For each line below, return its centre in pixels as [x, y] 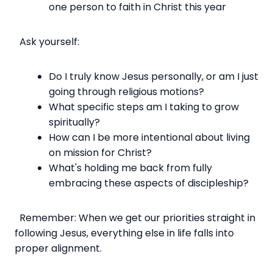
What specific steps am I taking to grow [144, 107]
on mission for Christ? [100, 153]
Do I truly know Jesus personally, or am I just [154, 77]
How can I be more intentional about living [149, 138]
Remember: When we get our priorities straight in [135, 218]
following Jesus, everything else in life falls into [124, 233]
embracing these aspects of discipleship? [149, 183]
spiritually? [74, 122]
